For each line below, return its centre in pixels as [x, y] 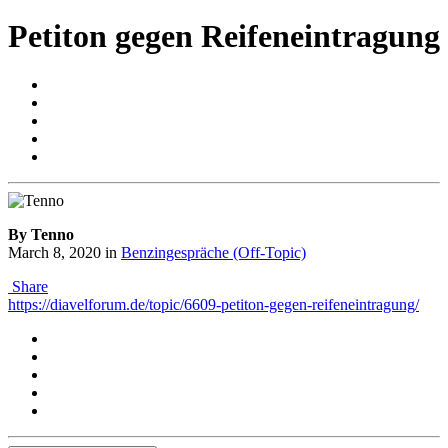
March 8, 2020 [54, 253]
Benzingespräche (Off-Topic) [213, 253]
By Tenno [41, 235]
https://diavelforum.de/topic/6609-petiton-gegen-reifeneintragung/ [213, 305]
